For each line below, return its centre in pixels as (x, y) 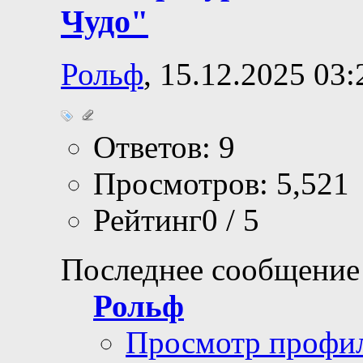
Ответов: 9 (164, 147)
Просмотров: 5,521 (221, 184)
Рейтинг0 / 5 (176, 220)
